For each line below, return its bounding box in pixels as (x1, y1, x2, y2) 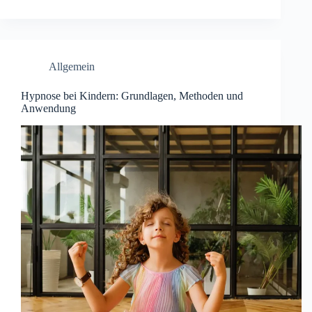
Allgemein (49, 60, 95, 72)
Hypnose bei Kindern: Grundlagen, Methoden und (21, 89, 243, 102)
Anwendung (21, 102, 76, 114)
